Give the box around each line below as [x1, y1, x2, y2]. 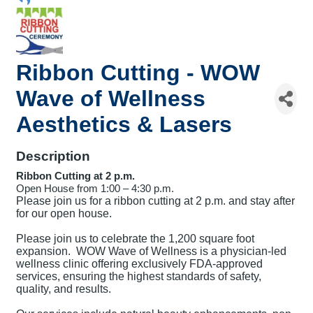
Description [16, 149, 90, 164]
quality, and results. [16, 283, 111, 296]
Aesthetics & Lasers [16, 112, 232, 138]
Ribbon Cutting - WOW [16, 60, 260, 86]
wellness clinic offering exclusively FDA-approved [16, 258, 263, 270]
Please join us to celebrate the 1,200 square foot [16, 233, 254, 245]
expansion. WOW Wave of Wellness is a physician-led [16, 245, 286, 258]
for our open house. [16, 208, 112, 220]
